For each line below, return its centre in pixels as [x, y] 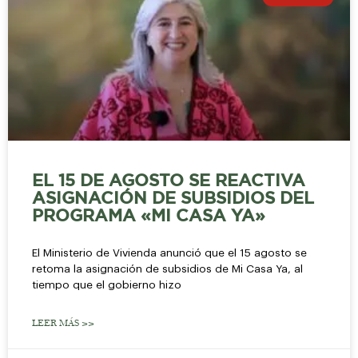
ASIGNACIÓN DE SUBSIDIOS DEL [173, 199]
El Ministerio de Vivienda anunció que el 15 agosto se [169, 253]
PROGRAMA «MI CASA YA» [149, 216]
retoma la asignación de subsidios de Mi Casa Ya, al [167, 268]
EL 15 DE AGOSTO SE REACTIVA [169, 181]
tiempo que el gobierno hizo [107, 284]
